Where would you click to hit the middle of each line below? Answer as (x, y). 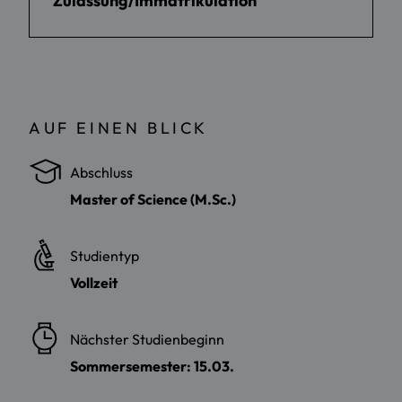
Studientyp (105, 255)
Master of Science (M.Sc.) (153, 199)
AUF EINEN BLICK (118, 127)
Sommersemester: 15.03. (152, 366)
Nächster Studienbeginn (147, 339)
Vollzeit (94, 282)
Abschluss (101, 172)
